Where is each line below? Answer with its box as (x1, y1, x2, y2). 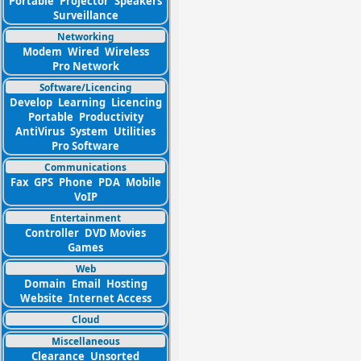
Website (19, 291, 63, 305)
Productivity (78, 110, 143, 124)
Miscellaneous (51, 334, 120, 347)
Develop (9, 95, 52, 110)
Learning (57, 95, 106, 110)
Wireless (104, 44, 149, 59)
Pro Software (52, 139, 119, 153)
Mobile (125, 175, 161, 189)
